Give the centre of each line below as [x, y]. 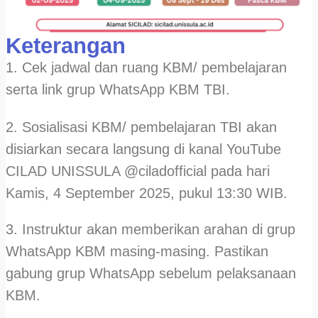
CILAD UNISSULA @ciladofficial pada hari [138, 171]
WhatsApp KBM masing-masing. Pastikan [137, 251]
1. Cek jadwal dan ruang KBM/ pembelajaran [146, 67]
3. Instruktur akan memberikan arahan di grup [150, 229]
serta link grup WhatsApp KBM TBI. [118, 89]
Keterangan [66, 45]
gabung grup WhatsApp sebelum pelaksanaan [151, 273]
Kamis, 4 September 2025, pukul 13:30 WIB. [147, 193]
